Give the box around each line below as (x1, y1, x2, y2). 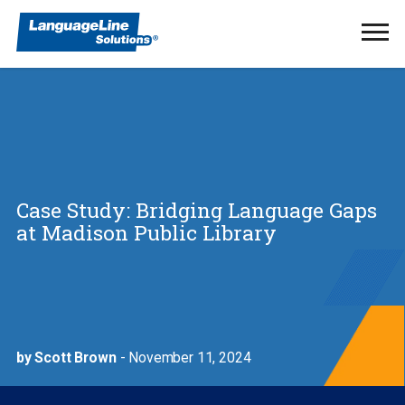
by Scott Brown (15, 349, 117, 366)
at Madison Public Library (15, 218, 277, 246)
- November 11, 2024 (116, 349, 251, 366)
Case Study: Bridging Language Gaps (15, 195, 377, 223)
